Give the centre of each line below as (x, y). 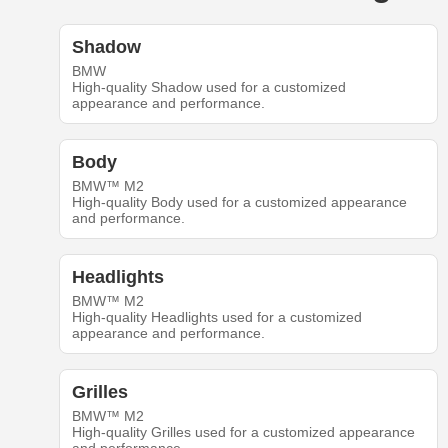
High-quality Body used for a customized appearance (239, 202)
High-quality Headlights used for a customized (216, 317)
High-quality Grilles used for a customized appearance (243, 432)
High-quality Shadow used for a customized (208, 87)
